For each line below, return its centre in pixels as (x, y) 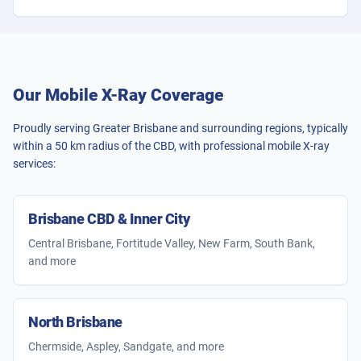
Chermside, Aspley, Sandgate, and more (126, 346)
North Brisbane (75, 322)
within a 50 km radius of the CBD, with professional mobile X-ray (171, 145)
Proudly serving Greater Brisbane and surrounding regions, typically (180, 128)
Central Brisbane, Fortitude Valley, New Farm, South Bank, (172, 243)
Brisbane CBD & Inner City (109, 219)
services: (34, 163)
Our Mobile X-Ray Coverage (118, 95)
